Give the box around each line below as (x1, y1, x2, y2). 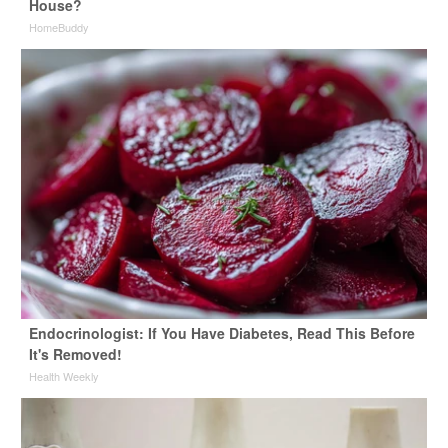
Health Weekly (28, 368, 99, 385)
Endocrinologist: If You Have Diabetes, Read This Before (28, 323, 415, 344)
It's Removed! (28, 344, 122, 365)
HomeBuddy (28, 19, 89, 36)
